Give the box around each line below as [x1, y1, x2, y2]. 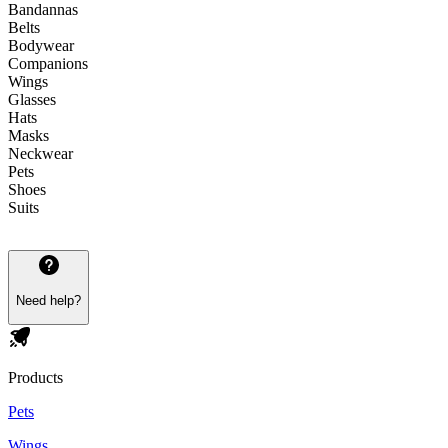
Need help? [16, 293, 81, 309]
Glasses [8, 91, 56, 109]
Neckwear [8, 145, 73, 163]
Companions [8, 55, 88, 73]
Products [8, 368, 63, 386]
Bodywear [8, 37, 74, 55]
